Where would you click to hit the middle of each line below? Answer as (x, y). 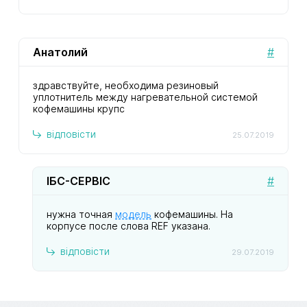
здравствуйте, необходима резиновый (126, 85)
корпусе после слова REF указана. (128, 226)
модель (133, 214)
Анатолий (60, 52)
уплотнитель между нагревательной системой (145, 97)
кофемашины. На (192, 214)
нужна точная (81, 214)
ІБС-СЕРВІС (78, 181)
